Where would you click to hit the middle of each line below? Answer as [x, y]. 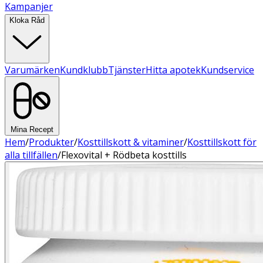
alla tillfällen [31, 155]
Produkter [51, 142]
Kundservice [227, 70]
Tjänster [127, 70]
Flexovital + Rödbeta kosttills [124, 155]
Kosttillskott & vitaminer [131, 142]
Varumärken [32, 70]
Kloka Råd [27, 20]
